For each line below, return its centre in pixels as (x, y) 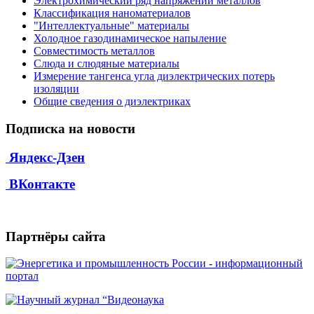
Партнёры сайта (56, 236)
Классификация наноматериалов (112, 13)
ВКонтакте (40, 184)
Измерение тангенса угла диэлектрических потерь (154, 76)
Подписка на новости (70, 129)
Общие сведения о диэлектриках (112, 102)
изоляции (56, 89)
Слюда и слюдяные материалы (107, 64)
